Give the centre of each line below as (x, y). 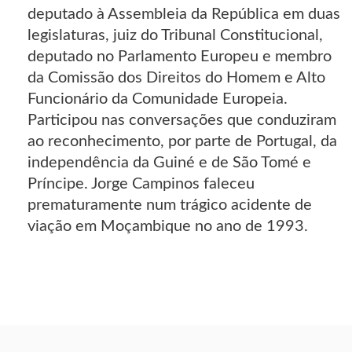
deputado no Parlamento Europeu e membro (180, 57)
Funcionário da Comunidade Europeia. (158, 99)
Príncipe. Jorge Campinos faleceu (141, 184)
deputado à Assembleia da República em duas (184, 15)
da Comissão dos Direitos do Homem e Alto (176, 78)
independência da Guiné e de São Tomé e (169, 163)
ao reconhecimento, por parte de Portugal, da (182, 142)
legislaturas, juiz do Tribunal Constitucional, (175, 36)
